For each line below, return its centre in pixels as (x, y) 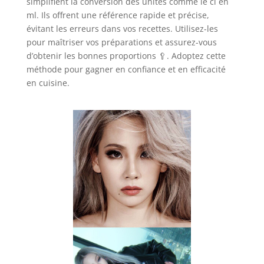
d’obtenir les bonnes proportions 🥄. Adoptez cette (126, 56)
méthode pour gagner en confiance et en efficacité (126, 70)
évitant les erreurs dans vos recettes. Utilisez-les (122, 29)
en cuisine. (48, 83)
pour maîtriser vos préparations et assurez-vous (121, 42)
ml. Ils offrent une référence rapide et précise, (118, 15)
